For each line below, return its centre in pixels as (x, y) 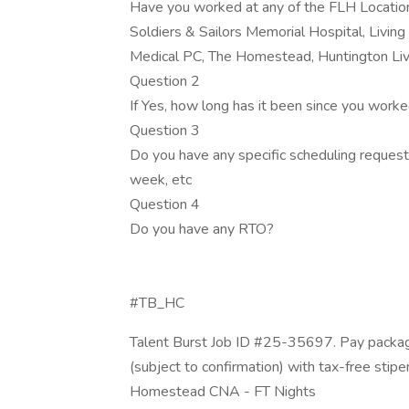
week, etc (161, 180)
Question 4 (165, 204)
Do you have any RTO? (202, 229)
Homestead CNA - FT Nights (223, 392)
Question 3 (165, 131)
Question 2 (165, 81)
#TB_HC (157, 303)
